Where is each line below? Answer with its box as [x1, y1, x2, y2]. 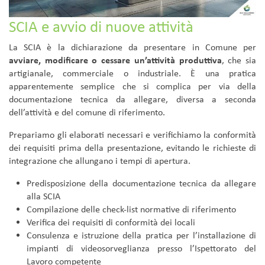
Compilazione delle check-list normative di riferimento [27, 203, 236, 215]
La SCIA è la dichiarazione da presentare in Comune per [9, 41, 256, 53]
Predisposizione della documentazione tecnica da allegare [27, 177, 256, 189]
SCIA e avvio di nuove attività [9, 17, 193, 37]
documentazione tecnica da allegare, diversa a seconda [9, 93, 256, 105]
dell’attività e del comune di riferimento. [9, 106, 165, 118]
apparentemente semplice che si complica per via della [9, 80, 256, 92]
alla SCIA [27, 190, 60, 202]
